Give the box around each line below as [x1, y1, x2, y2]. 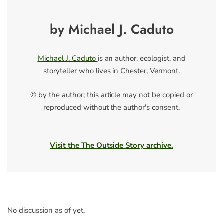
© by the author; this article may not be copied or [30, 89, 193, 100]
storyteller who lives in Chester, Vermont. [43, 66, 180, 76]
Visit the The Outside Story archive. [50, 140, 173, 151]
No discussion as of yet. [7, 205, 85, 216]
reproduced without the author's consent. [43, 102, 180, 112]
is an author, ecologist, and [97, 53, 186, 64]
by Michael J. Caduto [49, 20, 174, 39]
